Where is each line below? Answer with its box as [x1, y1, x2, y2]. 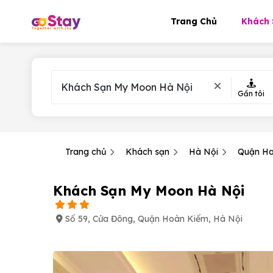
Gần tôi [238, 89, 264, 98]
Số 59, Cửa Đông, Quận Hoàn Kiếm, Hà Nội [65, 213, 243, 224]
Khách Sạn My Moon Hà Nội [53, 182, 244, 199]
